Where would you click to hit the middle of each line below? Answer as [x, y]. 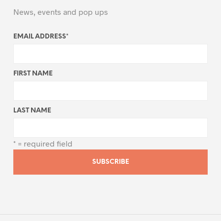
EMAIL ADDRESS [39, 37]
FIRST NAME [33, 74]
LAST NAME [32, 110]
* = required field [43, 143]
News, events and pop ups [60, 11]
